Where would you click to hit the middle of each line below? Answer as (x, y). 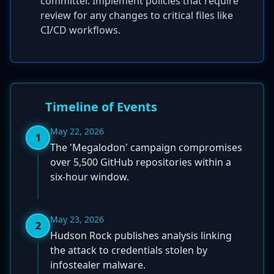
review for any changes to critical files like (137, 15)
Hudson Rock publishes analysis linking (141, 235)
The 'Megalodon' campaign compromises (146, 147)
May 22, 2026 (77, 131)
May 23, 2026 (77, 219)
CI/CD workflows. (80, 30)
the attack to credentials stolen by (129, 250)
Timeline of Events (101, 107)
